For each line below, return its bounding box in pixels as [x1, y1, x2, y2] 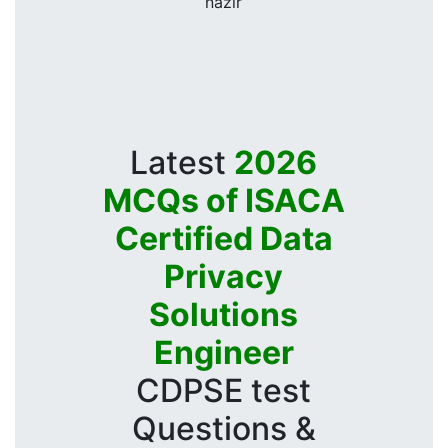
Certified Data [115, 218, 333, 258]
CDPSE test [136, 370, 312, 410]
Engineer [154, 332, 294, 372]
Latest [130, 142, 235, 182]
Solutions [149, 294, 299, 334]
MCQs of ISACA [103, 180, 345, 220]
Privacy [164, 256, 284, 296]
